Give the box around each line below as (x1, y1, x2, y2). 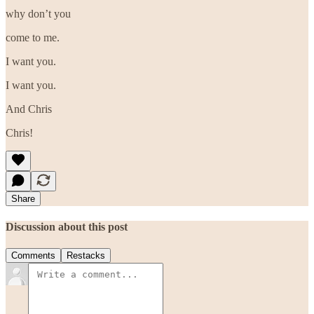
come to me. (6, 31, 60, 43)
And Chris (6, 102, 52, 115)
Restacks (67, 250, 105, 261)
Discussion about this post (6, 221, 128, 233)
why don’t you (6, 7, 71, 20)
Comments (11, 250, 55, 261)
